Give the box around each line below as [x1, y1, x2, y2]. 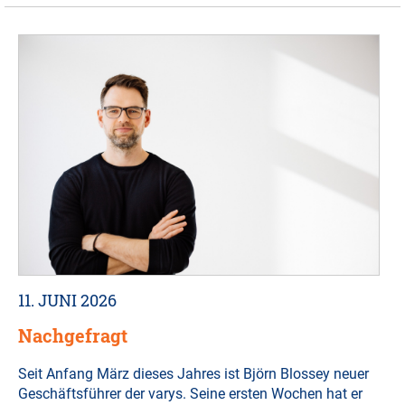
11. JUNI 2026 [18, 289, 117, 312]
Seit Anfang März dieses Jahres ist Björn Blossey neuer [18, 365, 369, 383]
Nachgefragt [18, 324, 127, 348]
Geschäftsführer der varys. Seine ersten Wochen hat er [18, 385, 363, 403]
